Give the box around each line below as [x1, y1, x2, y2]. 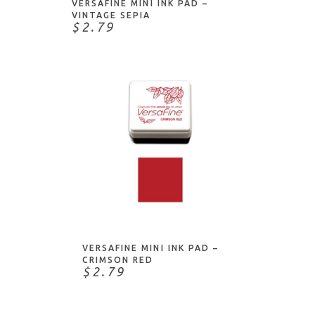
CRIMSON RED [82, 255, 154, 264]
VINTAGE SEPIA [72, 11, 151, 20]
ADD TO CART [128, 196, 191, 205]
